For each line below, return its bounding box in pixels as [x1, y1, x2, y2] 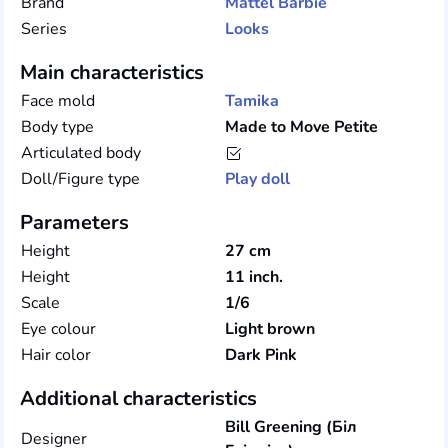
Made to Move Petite [225, 116, 378, 138]
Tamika [225, 90, 279, 112]
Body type [21, 116, 94, 138]
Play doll [225, 168, 290, 190]
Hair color [21, 344, 91, 366]
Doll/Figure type [21, 168, 140, 190]
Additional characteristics [20, 385, 257, 412]
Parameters [20, 209, 129, 236]
